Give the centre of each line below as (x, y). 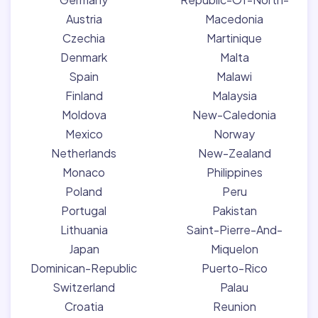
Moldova (84, 115)
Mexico (84, 134)
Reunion (234, 306)
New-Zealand (234, 153)
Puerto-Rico (234, 268)
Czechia (84, 38)
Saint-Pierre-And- (234, 230)
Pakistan (234, 210)
